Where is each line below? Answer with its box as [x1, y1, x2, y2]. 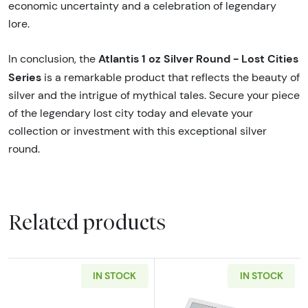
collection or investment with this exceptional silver [8, 124, 267, 137]
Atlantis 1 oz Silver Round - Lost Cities [98, 51, 298, 65]
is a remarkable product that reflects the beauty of [41, 70, 300, 84]
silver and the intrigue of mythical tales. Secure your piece [8, 88, 300, 102]
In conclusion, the [8, 52, 98, 65]
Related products [8, 210, 166, 235]
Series [8, 69, 41, 84]
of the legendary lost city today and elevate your [8, 106, 253, 120]
